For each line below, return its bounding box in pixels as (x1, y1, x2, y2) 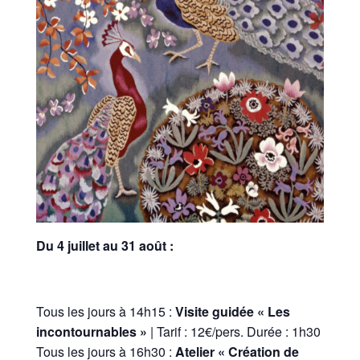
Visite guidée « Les (174, 302, 290, 321)
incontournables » (35, 322, 147, 342)
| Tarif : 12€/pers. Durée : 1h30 (146, 322, 321, 342)
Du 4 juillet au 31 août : (35, 236, 174, 256)
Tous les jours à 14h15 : (35, 302, 175, 321)
